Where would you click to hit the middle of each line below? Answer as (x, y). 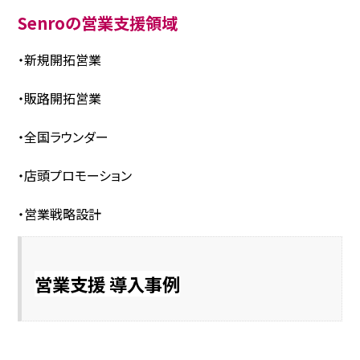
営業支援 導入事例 (108, 284)
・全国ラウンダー (63, 137)
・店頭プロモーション (75, 175)
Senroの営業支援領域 (98, 22)
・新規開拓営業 (60, 59)
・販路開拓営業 (60, 98)
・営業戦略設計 (60, 214)
